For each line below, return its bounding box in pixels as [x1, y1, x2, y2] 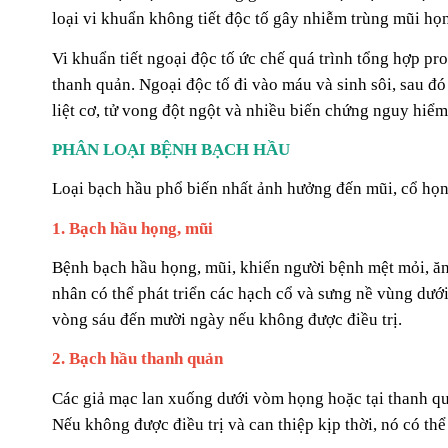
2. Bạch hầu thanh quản [52, 349, 223, 369]
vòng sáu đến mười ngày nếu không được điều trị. [52, 309, 402, 329]
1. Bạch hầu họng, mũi [52, 218, 213, 238]
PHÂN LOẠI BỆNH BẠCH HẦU [52, 139, 290, 159]
